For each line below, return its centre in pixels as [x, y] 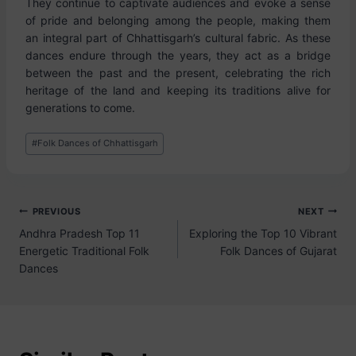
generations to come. [80, 108]
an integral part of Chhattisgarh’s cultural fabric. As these [178, 38]
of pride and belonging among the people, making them [178, 20]
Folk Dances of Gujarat [279, 250]
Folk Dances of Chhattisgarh [97, 143]
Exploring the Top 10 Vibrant [263, 233]
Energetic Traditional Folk [84, 250]
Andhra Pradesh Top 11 [79, 233]
